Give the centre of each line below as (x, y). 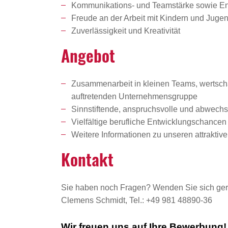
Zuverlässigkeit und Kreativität (126, 31)
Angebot (88, 55)
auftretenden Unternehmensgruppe (134, 97)
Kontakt (87, 159)
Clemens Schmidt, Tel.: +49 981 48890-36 (137, 201)
